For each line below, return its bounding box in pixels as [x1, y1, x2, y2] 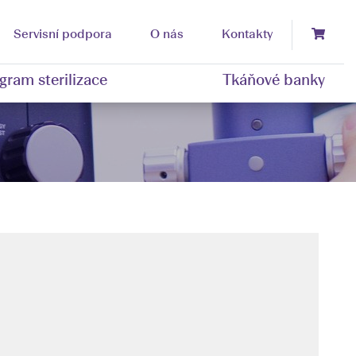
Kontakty [222, 29, 273, 41]
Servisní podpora [14, 29, 112, 41]
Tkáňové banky [222, 74, 325, 88]
